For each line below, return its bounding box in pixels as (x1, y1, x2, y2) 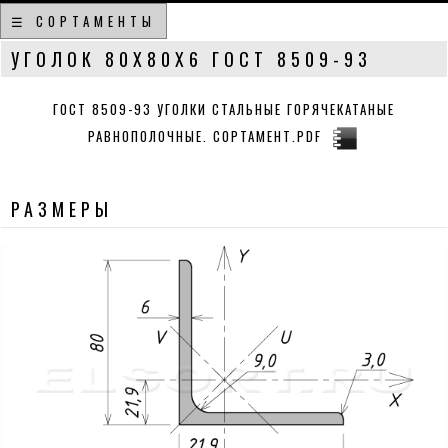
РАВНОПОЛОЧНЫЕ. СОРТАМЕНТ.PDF (87, 125, 322, 146)
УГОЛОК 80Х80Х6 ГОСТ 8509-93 (11, 46, 372, 72)
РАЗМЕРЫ (11, 196, 113, 222)
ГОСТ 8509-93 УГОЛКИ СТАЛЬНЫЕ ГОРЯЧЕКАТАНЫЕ (53, 99, 395, 119)
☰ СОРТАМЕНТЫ (11, 11, 156, 31)
